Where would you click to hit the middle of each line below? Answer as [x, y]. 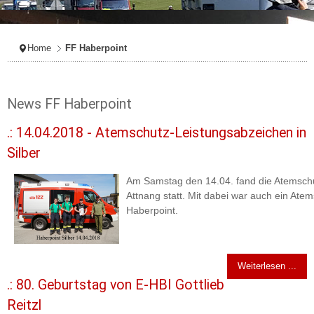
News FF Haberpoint [69, 104]
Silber [24, 153]
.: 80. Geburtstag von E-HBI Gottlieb [116, 285]
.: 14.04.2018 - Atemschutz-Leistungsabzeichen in [157, 133]
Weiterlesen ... [267, 266]
